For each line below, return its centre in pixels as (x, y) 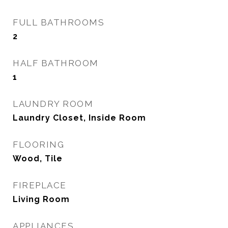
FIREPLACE (40, 185)
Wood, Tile (38, 159)
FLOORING (38, 145)
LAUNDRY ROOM (53, 104)
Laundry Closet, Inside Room (79, 118)
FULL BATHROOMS (59, 22)
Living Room (41, 199)
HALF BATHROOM (56, 63)
